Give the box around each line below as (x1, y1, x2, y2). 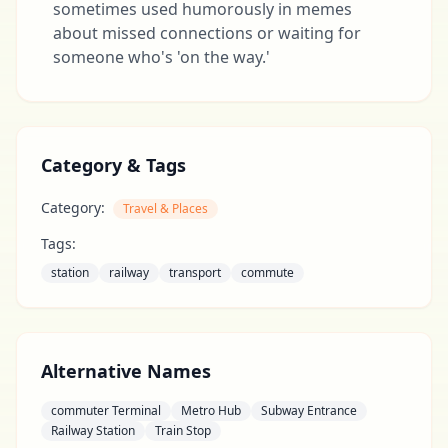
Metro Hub (181, 402, 241, 419)
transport (169, 264, 221, 281)
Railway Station (51, 422, 135, 439)
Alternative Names (41, 359, 211, 383)
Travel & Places (123, 200, 208, 217)
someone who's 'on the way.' (53, 46, 270, 68)
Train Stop (155, 422, 211, 439)
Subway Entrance (261, 402, 357, 419)
